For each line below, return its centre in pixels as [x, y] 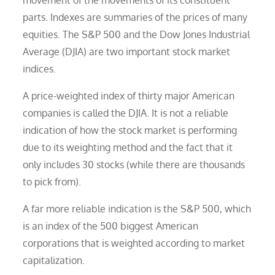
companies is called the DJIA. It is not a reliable [126, 113]
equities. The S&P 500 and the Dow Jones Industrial [137, 34]
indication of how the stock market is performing [130, 130]
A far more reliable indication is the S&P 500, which [137, 208]
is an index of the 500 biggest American [111, 226]
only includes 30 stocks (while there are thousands [134, 164]
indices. [40, 68]
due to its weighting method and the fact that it [128, 147]
